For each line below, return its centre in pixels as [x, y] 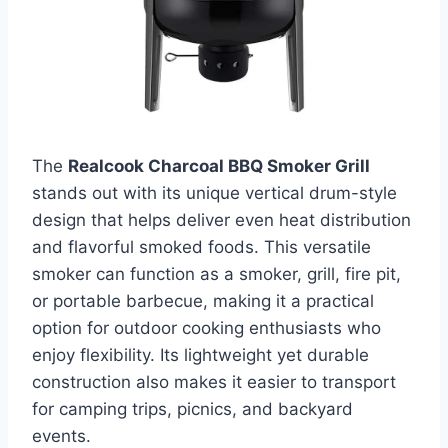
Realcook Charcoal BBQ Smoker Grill [219, 165]
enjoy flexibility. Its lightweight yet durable [200, 354]
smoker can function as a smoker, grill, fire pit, [216, 273]
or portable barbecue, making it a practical [203, 300]
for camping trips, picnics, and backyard [192, 408]
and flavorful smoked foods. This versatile [201, 246]
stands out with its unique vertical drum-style [214, 192]
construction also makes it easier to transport [214, 381]
